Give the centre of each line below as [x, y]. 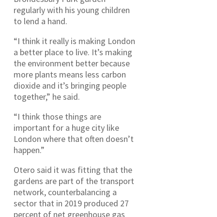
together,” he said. [47, 96]
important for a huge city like [66, 127]
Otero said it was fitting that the [73, 170]
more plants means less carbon [70, 74]
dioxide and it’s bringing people [70, 85]
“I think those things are [57, 116]
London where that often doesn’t [74, 139]
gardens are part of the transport [74, 181]
